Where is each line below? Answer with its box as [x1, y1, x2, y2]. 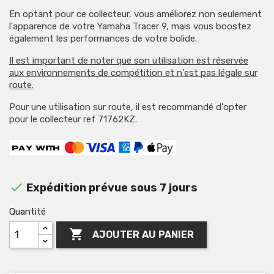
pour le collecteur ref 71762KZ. [9, 113, 137, 125]
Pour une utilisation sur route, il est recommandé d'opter [9, 101, 246, 113]
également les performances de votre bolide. [9, 32, 197, 44]
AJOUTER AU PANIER [92, 229, 194, 240]
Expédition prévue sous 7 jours [24, 180, 198, 194]
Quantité [9, 206, 46, 217]
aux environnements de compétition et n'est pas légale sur [9, 67, 257, 78]
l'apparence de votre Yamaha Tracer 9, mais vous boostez [9, 20, 251, 32]
